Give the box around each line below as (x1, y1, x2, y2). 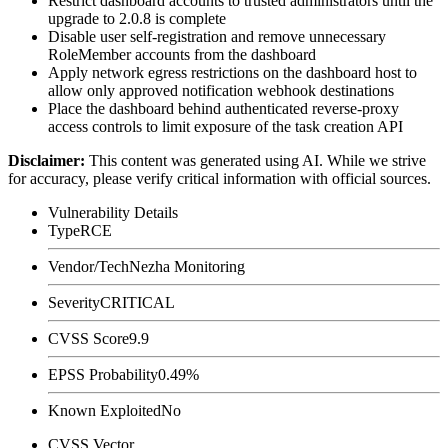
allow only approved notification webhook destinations (48, 81, 394, 99)
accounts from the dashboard (131, 45, 316, 63)
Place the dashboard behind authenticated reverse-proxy (48, 99, 399, 117)
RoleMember (48, 45, 131, 63)
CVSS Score (48, 329, 129, 347)
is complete (151, 9, 226, 27)
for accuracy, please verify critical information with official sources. (8, 169, 431, 187)
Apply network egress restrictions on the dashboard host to (48, 63, 417, 81)
